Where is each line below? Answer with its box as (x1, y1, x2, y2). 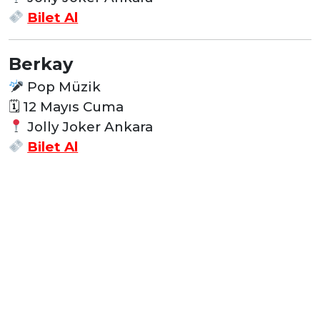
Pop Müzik (24, 78, 101, 95)
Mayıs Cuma (36, 98, 124, 115)
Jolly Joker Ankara (24, 118, 154, 135)
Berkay (9, 53, 73, 74)
